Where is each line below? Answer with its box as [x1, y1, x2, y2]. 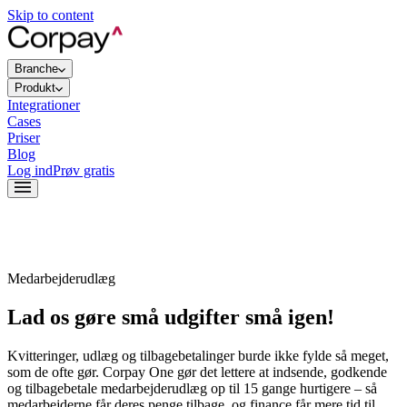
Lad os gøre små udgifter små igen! [7, 304, 334, 329]
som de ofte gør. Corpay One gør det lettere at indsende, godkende [7, 363, 387, 380]
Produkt [15, 81, 55, 94]
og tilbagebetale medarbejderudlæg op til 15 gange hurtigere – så [7, 380, 377, 396]
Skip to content [7, 7, 94, 23]
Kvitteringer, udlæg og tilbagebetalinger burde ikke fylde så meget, [7, 347, 389, 363]
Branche [15, 62, 58, 75]
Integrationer [7, 97, 80, 113]
